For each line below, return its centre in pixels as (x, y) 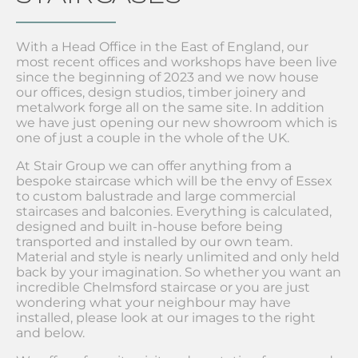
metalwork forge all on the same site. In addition (170, 107)
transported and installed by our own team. (154, 242)
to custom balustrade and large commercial (156, 196)
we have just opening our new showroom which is (177, 123)
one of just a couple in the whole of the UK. (153, 138)
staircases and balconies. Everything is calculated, (174, 211)
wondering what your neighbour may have (153, 302)
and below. (50, 333)
